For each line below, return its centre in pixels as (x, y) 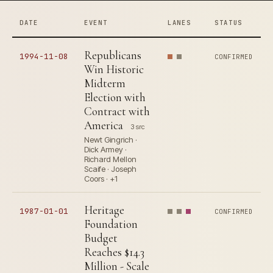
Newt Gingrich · (111, 140)
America (104, 126)
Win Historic (114, 69)
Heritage (104, 210)
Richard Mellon (110, 159)
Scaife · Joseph (110, 169)
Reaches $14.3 (114, 252)
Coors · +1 (101, 179)
